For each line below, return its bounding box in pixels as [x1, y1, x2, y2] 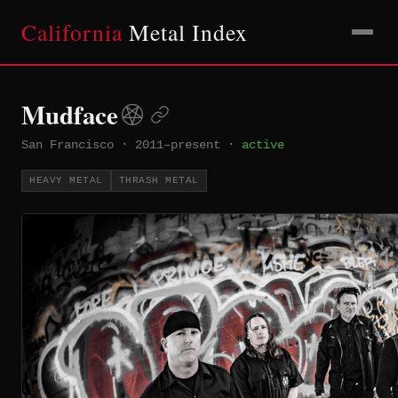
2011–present [135, 138, 220, 152]
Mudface [21, 96, 118, 133]
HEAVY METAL [29, 175, 103, 187]
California [21, 17, 123, 47]
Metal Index [123, 17, 248, 47]
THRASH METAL [118, 175, 199, 187]
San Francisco [21, 138, 114, 152]
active [242, 138, 284, 152]
